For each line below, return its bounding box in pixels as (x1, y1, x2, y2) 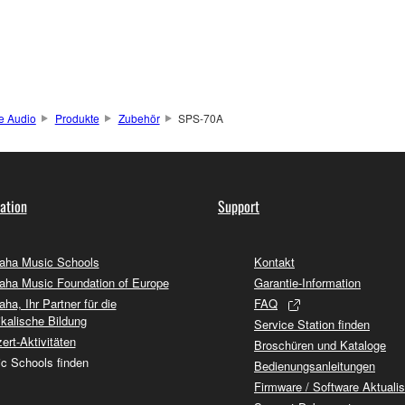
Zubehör (118, 109, 160, 126)
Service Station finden (254, 315, 370, 333)
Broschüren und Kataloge (254, 335, 386, 353)
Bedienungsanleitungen (254, 356, 375, 374)
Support (218, 194, 259, 217)
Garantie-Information (254, 273, 361, 291)
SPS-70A (178, 109, 224, 126)
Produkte (54, 109, 99, 126)
